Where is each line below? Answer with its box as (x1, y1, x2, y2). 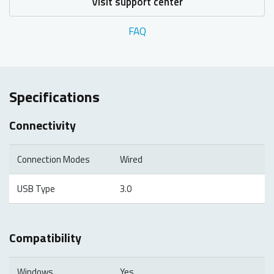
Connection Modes (17, 152, 90, 166)
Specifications (9, 85, 100, 108)
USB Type (17, 181, 55, 196)
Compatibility (9, 228, 81, 248)
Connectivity (9, 115, 76, 135)
